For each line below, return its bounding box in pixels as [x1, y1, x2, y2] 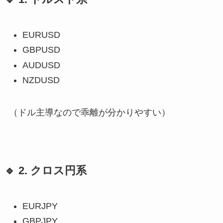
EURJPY [22, 201, 58, 211]
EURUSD [22, 29, 60, 40]
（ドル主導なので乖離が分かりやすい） [8, 107, 170, 117]
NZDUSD [22, 75, 60, 86]
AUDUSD [22, 60, 60, 70]
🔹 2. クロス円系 [4, 164, 87, 177]
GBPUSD [22, 45, 60, 55]
